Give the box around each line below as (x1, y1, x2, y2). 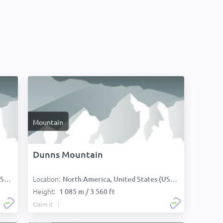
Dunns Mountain (33, 148, 103, 160)
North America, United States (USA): (63, 174, 170, 184)
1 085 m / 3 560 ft (59, 187, 115, 196)
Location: (33, 174, 60, 184)
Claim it (33, 200, 53, 208)
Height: (33, 186, 57, 196)
